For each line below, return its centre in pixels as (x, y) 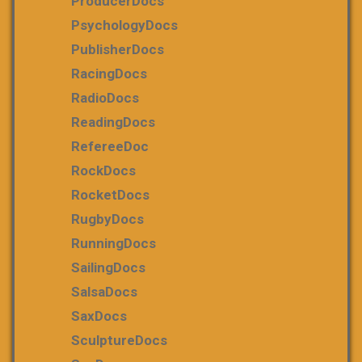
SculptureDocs (119, 340)
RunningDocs (114, 243)
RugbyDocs (107, 219)
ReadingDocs (113, 122)
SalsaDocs (104, 292)
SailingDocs (108, 267)
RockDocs (103, 170)
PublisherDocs (118, 49)
